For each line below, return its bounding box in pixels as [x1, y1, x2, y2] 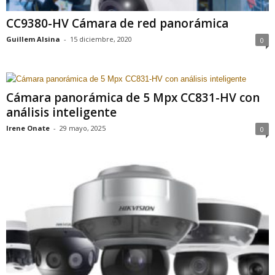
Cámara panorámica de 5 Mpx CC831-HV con [6, 89, 260, 106]
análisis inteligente [6, 104, 117, 120]
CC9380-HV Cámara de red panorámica [6, 15, 228, 31]
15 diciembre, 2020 [70, 34, 132, 44]
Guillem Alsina [6, 34, 60, 44]
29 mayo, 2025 [60, 123, 106, 133]
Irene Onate [6, 123, 50, 133]
